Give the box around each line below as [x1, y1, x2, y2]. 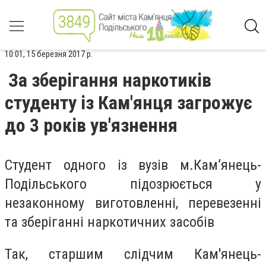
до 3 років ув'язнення [5, 114, 178, 137]
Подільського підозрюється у [5, 176, 261, 192]
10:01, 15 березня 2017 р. [5, 49, 93, 59]
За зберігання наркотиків [8, 69, 211, 91]
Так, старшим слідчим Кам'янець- [5, 245, 261, 262]
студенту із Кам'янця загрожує [5, 91, 252, 114]
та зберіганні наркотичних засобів [5, 214, 214, 230]
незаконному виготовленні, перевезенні [5, 195, 261, 211]
